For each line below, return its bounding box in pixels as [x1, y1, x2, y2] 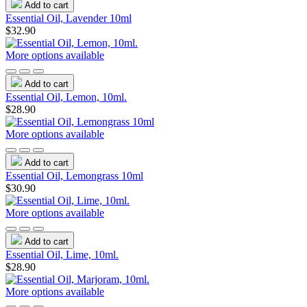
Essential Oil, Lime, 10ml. [5, 248, 119, 260]
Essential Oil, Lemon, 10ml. [5, 90, 127, 103]
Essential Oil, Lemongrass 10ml [5, 169, 143, 182]
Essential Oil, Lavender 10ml [5, 12, 132, 24]
